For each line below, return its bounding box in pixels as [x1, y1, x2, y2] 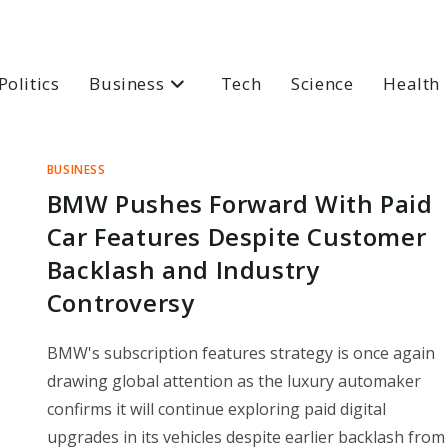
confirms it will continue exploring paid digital [46, 398, 386, 420]
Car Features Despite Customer [46, 220, 427, 253]
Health [383, 72, 440, 95]
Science [291, 72, 354, 95]
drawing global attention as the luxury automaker [46, 370, 421, 392]
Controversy [46, 286, 195, 319]
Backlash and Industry [46, 253, 320, 286]
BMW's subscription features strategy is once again [46, 342, 435, 364]
